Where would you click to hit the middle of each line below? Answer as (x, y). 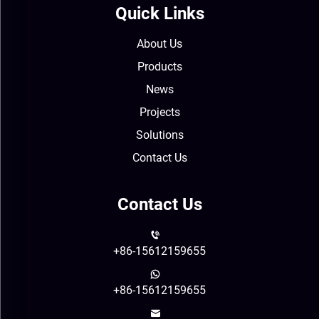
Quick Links (159, 14)
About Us (159, 44)
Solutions (159, 135)
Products (159, 67)
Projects (159, 113)
